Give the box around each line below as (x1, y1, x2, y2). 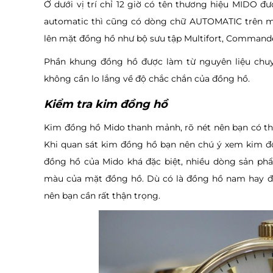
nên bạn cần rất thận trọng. (44, 190, 160, 201)
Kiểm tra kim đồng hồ (44, 97, 168, 111)
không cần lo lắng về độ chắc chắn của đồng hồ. (44, 73, 250, 84)
